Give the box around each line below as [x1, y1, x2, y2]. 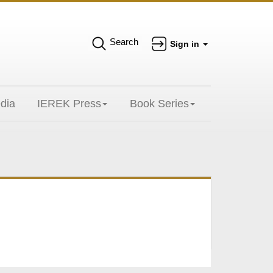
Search [110, 37, 138, 47]
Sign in [170, 39, 202, 49]
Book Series [129, 97, 189, 110]
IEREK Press [37, 97, 102, 110]
